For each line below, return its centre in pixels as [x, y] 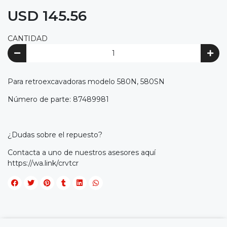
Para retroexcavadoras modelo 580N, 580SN [86, 81]
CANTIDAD [28, 39]
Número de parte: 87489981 [58, 99]
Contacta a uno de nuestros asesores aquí [82, 152]
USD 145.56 [47, 16]
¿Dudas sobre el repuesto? [55, 135]
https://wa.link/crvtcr [43, 163]
